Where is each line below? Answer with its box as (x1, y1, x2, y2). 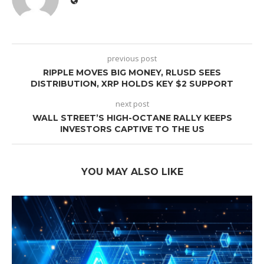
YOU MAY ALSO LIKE (81, 166, 183, 178)
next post (115, 98, 149, 110)
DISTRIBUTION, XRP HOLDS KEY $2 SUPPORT (31, 78, 233, 90)
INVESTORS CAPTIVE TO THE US (60, 124, 204, 135)
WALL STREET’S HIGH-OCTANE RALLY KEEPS (32, 113, 232, 124)
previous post (107, 53, 157, 64)
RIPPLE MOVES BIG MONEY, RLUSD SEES (43, 67, 221, 78)
